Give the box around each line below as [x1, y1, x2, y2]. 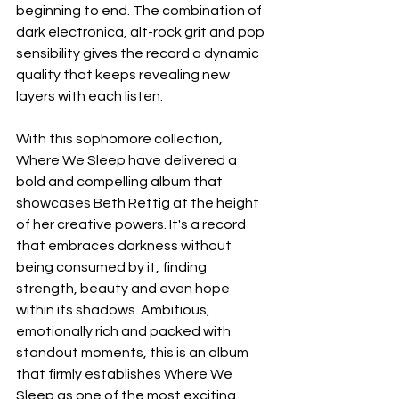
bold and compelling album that [16, 174, 225, 189]
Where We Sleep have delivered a [16, 152, 240, 167]
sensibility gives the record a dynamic [16, 45, 262, 61]
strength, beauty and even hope [16, 281, 232, 296]
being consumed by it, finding [16, 259, 209, 274]
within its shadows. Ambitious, [16, 302, 213, 317]
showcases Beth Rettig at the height [16, 195, 262, 210]
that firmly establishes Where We [16, 366, 235, 381]
